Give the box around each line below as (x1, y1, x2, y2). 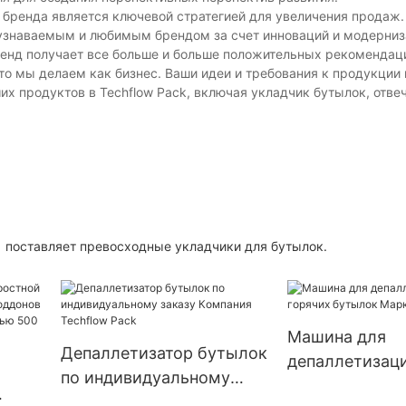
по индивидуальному (60, 367, 230, 387)
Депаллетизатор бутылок (60, 343, 267, 362)
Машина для (286, 326, 386, 346)
